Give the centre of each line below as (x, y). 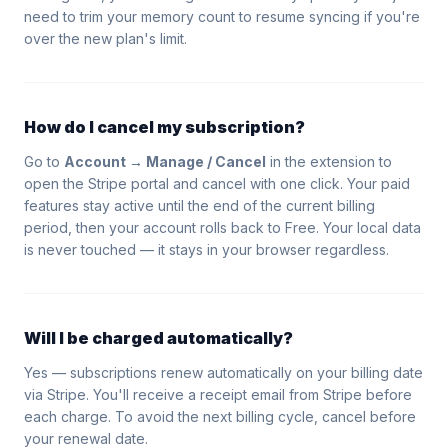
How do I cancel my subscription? (164, 127)
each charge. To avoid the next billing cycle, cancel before (220, 416)
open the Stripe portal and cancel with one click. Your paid (217, 183)
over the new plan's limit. (105, 38)
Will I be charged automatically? (158, 338)
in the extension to (329, 161)
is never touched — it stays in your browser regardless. (206, 249)
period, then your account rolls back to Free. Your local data (222, 227)
